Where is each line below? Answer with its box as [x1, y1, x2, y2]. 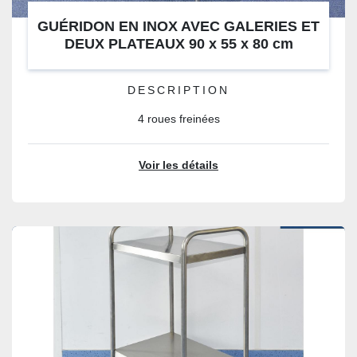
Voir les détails [139, 159, 218, 171]
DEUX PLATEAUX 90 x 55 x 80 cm [64, 36, 293, 52]
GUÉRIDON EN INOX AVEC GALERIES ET [37, 18, 320, 34]
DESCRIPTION [127, 84, 229, 96]
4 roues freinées [137, 113, 220, 125]
